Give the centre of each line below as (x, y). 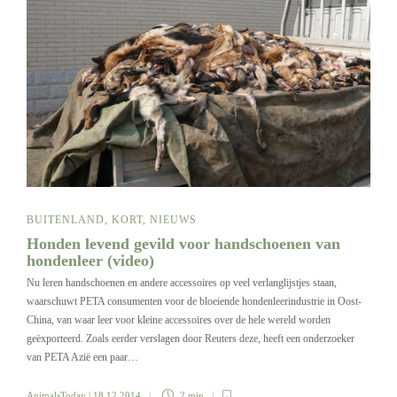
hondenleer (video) (93, 260)
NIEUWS (173, 219)
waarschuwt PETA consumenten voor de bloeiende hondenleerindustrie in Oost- (194, 301)
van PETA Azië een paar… (82, 357)
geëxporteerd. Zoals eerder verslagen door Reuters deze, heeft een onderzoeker (191, 338)
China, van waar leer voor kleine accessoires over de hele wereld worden (179, 319)
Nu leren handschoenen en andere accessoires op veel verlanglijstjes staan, (182, 282)
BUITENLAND (66, 219)
